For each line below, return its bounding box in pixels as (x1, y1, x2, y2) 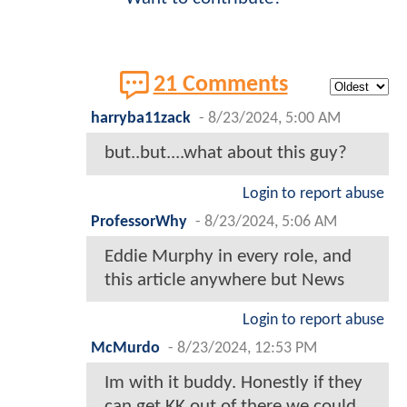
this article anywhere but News (104, 270, 344, 290)
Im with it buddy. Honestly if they (104, 372, 362, 392)
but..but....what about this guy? (104, 143, 347, 163)
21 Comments (153, 73, 288, 96)
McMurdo (91, 340, 160, 356)
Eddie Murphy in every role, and (104, 246, 352, 266)
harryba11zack (91, 110, 191, 126)
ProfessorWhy (91, 213, 187, 230)
